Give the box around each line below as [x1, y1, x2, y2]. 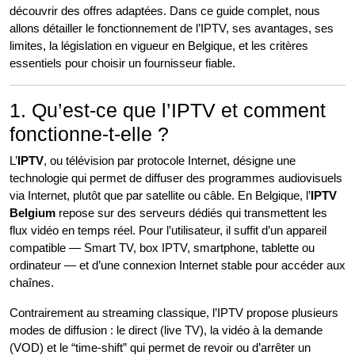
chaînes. [10, 276, 54, 289]
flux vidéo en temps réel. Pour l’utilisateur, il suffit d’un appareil [10, 223, 326, 237]
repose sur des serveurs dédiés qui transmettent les [55, 206, 327, 219]
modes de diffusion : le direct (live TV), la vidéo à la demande [10, 323, 323, 337]
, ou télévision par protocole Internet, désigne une [44, 154, 296, 167]
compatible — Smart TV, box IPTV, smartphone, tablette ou [10, 241, 315, 254]
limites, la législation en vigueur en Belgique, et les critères [10, 39, 308, 52]
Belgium [10, 206, 55, 219]
